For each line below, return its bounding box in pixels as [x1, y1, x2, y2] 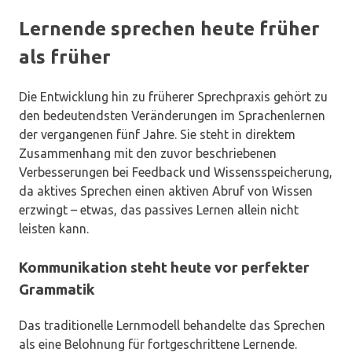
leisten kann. [19, 221, 89, 236]
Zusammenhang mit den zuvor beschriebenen [19, 145, 277, 160]
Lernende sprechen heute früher [19, 17, 320, 39]
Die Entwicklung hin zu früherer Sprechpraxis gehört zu [19, 89, 328, 104]
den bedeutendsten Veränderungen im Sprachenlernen [19, 108, 325, 123]
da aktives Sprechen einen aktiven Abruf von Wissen [19, 183, 313, 198]
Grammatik [19, 280, 95, 298]
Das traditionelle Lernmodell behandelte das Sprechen [19, 317, 325, 332]
